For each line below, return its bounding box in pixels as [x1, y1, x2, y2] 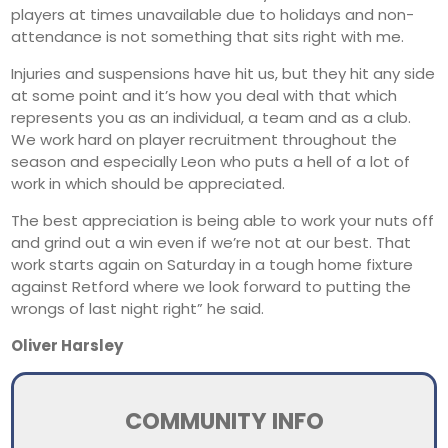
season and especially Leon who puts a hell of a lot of [11, 150, 411, 172]
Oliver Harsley [11, 334, 124, 356]
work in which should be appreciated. [11, 172, 286, 194]
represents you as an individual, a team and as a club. [11, 106, 412, 128]
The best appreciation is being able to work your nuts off [11, 209, 435, 231]
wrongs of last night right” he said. [11, 297, 265, 319]
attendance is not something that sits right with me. [11, 25, 405, 47]
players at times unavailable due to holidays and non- [11, 3, 415, 25]
